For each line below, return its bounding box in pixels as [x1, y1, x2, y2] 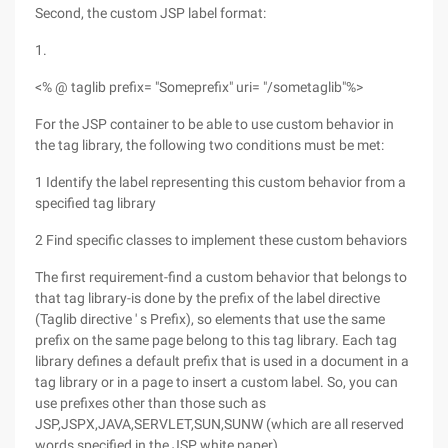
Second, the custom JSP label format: [35, 5, 266, 21]
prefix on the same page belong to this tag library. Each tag [35, 332, 397, 348]
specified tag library [35, 195, 156, 211]
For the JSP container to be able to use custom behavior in [35, 116, 394, 132]
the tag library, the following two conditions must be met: [35, 137, 384, 153]
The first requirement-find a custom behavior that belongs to [35, 269, 407, 285]
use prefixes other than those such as [35, 395, 266, 411]
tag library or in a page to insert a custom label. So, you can [35, 374, 398, 390]
